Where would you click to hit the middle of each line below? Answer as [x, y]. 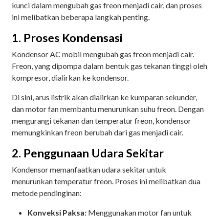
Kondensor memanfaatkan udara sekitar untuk [89, 169]
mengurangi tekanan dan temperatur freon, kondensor [101, 120]
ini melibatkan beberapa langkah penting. [81, 17]
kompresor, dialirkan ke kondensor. [71, 77]
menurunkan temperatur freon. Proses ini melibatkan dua [106, 181]
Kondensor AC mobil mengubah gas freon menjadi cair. [103, 54]
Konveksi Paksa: [57, 212]
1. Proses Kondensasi [67, 37]
